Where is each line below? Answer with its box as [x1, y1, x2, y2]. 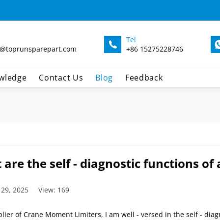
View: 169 [38, 185, 69, 195]
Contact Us [39, 72, 83, 83]
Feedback [125, 72, 163, 83]
